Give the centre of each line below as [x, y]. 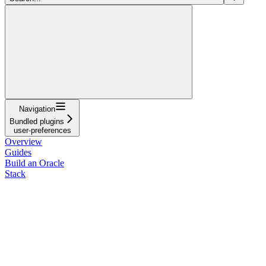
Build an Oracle [34, 163]
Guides [18, 152]
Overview [23, 141]
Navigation [37, 109]
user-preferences [42, 130]
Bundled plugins [37, 121]
